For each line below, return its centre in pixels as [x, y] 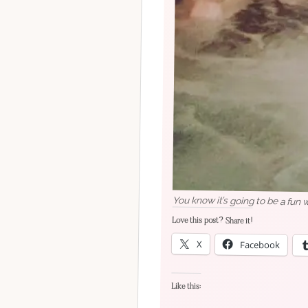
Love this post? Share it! [212, 220]
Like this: [186, 286]
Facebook [260, 244]
